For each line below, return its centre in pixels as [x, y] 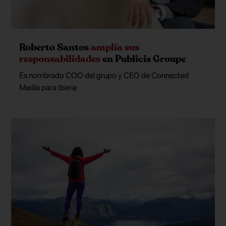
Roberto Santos [55, 47]
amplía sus [115, 47]
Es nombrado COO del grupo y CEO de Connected [104, 76]
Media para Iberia [48, 88]
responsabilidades [60, 59]
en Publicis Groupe [143, 59]
